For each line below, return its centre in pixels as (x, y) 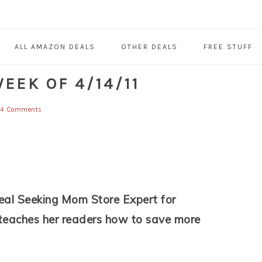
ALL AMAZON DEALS (55, 47)
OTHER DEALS (149, 47)
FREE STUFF (228, 47)
